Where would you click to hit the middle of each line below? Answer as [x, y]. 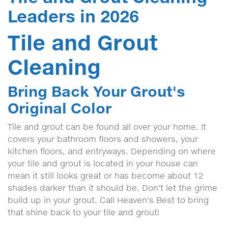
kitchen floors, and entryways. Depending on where [112, 151]
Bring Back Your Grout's [96, 91]
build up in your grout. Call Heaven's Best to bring [108, 200]
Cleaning [54, 67]
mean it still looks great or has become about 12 [106, 176]
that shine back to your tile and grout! [83, 212]
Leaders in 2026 [73, 16]
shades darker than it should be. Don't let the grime [112, 188]
